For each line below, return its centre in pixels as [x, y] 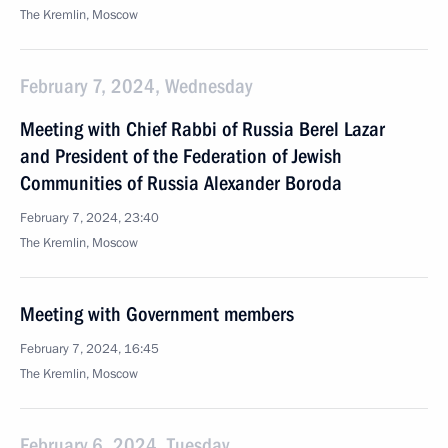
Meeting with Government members [157, 314]
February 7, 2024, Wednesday [136, 86]
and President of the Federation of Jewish [181, 156]
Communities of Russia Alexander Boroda [181, 183]
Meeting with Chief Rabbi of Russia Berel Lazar [202, 129]
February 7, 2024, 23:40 [89, 218]
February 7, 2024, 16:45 [89, 349]
